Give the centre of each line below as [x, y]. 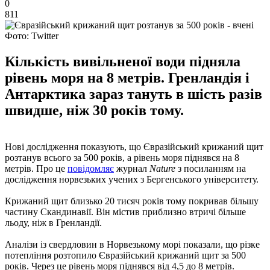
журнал [132, 168]
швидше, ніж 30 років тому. [94, 110]
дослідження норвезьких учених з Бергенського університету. [132, 179]
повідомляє [91, 168]
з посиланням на [211, 168]
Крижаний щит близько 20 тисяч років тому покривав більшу [132, 201]
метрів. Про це [36, 168]
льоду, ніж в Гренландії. [53, 222]
